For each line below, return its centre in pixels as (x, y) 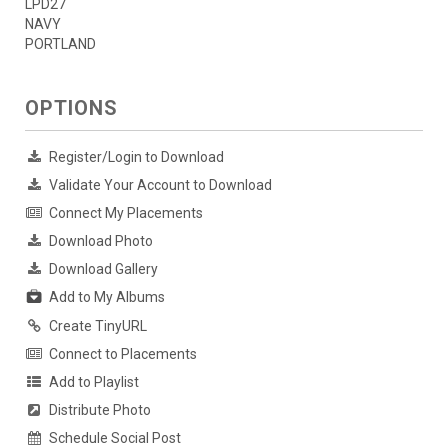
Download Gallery (103, 269)
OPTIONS (71, 108)
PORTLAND (60, 44)
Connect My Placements (126, 213)
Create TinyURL (98, 325)
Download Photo (101, 241)
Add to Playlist (94, 381)
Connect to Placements (123, 353)
